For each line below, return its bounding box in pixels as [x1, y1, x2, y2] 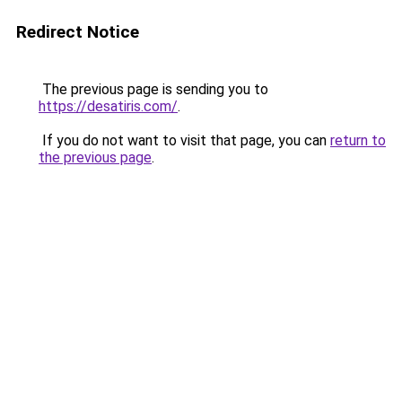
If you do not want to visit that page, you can [39, 132, 330, 149]
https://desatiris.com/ [39, 98, 178, 115]
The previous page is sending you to [39, 81, 268, 98]
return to [330, 132, 386, 149]
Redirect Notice [16, 22, 139, 42]
